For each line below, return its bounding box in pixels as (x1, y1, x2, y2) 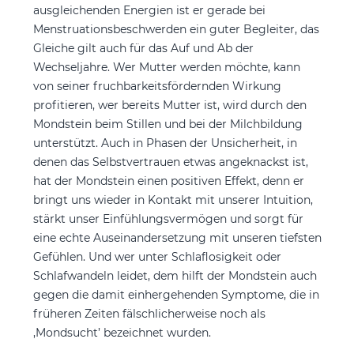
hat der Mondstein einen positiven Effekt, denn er (32, 174, 304, 189)
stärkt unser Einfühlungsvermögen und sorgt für (32, 212, 303, 227)
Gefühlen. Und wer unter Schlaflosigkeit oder (32, 250, 281, 265)
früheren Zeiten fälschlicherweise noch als (32, 307, 265, 322)
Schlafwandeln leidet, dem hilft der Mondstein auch (32, 269, 317, 284)
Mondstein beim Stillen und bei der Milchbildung (32, 117, 303, 132)
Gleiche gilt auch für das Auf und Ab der (32, 41, 254, 56)
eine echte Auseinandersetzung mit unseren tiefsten (32, 231, 322, 246)
